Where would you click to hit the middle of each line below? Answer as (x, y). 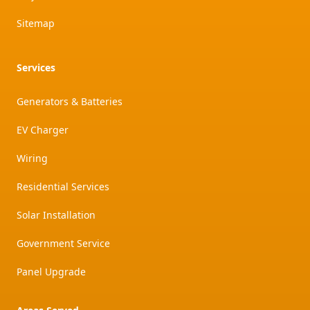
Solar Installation (56, 215)
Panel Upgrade (51, 272)
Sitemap (36, 24)
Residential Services (63, 187)
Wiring (32, 158)
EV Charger (43, 130)
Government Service (63, 244)
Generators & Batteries (70, 102)
